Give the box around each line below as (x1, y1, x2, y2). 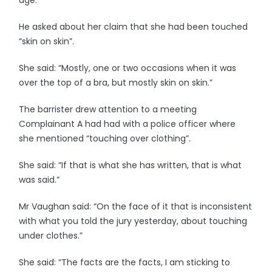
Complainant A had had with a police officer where (19, 118, 236, 130)
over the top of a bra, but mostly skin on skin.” (19, 76, 213, 89)
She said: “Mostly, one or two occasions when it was (19, 62, 237, 74)
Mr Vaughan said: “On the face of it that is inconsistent (19, 200, 253, 212)
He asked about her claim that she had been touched (19, 21, 248, 33)
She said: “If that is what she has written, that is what (19, 159, 242, 171)
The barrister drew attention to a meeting (19, 103, 197, 115)
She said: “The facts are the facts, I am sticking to (19, 256, 231, 268)
